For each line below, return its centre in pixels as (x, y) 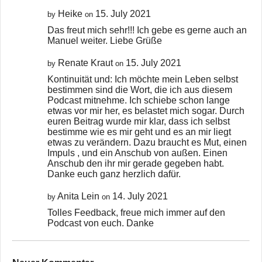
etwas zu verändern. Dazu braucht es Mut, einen (147, 142)
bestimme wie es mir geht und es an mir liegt (139, 132)
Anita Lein (79, 196)
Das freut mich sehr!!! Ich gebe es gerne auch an (147, 30)
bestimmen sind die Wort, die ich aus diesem (140, 89)
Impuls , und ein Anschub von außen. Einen (137, 153)
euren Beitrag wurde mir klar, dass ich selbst (139, 121)
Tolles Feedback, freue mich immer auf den (136, 212)
